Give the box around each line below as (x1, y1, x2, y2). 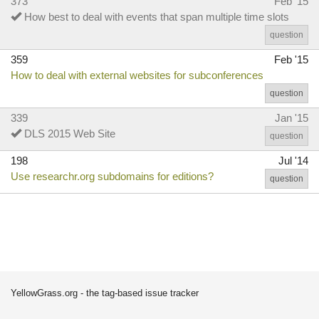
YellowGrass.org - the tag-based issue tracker (11, 288, 199, 298)
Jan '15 (275, 112, 308, 124)
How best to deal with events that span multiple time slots (24, 11, 289, 23)
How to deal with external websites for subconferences (11, 69, 263, 81)
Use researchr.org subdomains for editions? (11, 170, 214, 182)
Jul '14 (278, 155, 308, 167)
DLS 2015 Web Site (24, 127, 115, 140)
